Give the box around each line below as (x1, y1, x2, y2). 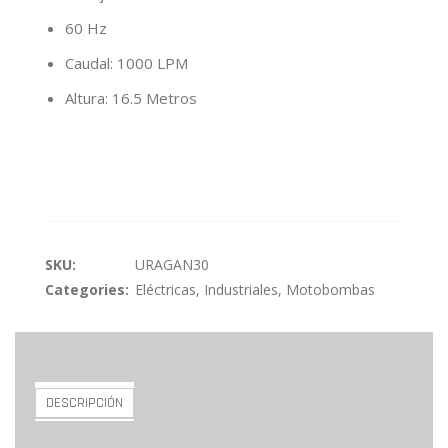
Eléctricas (135, 280, 196, 299)
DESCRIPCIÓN (46, 394, 123, 412)
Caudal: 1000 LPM (65, 53, 188, 73)
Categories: (45, 280, 129, 299)
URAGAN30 (135, 255, 209, 274)
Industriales (204, 280, 278, 299)
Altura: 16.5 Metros (65, 88, 197, 108)
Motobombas (286, 280, 375, 299)
